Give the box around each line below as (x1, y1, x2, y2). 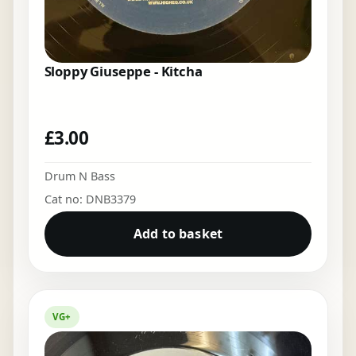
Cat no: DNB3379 (44, 191, 136, 207)
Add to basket (133, 225, 223, 243)
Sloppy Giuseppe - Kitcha (44, 62, 203, 81)
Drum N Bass (44, 168, 115, 184)
